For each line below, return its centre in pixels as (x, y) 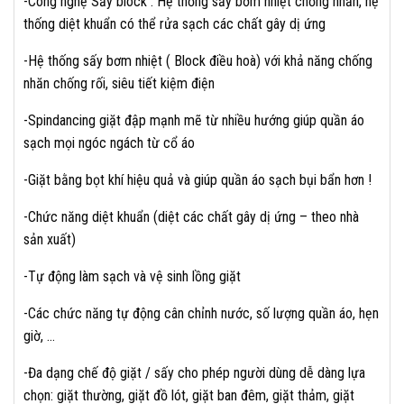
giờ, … (39, 336)
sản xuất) (50, 239)
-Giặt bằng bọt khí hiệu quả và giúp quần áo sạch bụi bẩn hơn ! (197, 180)
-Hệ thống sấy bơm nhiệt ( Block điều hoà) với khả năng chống (198, 61)
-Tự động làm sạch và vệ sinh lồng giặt (132, 276)
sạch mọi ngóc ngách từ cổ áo (109, 143)
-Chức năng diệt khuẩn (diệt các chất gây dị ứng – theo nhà (191, 217)
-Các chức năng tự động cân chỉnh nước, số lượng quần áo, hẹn (201, 313)
